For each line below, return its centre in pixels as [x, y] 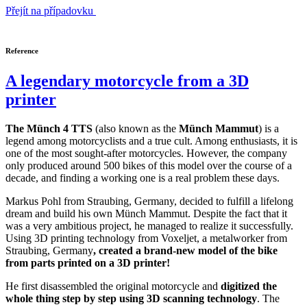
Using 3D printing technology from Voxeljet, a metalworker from [146, 238]
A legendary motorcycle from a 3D [127, 81]
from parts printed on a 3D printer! [88, 262]
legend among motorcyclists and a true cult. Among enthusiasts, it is [151, 140]
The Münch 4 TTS [49, 128]
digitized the [249, 286]
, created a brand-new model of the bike [185, 250]
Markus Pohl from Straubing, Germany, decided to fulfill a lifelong [149, 201]
